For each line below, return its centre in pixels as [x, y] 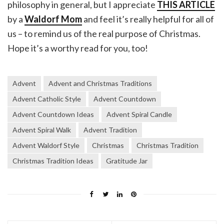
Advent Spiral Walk [42, 129]
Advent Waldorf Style [46, 145]
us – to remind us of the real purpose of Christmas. [104, 33]
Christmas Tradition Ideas [53, 160]
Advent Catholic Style [47, 98]
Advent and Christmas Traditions [100, 83]
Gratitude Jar [127, 160]
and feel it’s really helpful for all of [148, 19]
